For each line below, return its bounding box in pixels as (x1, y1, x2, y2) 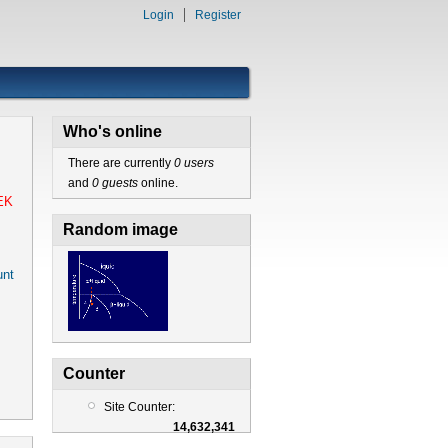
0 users (173, 156, 214, 170)
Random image (62, 221, 178, 238)
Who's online (62, 123, 162, 140)
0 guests (91, 176, 138, 190)
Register (195, 8, 241, 22)
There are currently (67, 156, 174, 170)
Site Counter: (103, 399, 175, 414)
